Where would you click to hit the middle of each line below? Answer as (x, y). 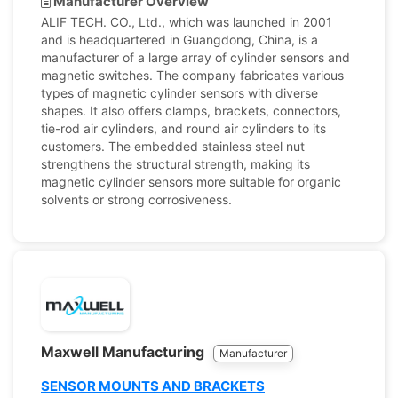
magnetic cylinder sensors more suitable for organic (191, 182)
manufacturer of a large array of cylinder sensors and (195, 57)
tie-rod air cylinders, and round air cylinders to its (183, 128)
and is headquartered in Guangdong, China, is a (179, 40)
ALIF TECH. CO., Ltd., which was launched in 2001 (187, 22)
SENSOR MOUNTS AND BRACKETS (153, 386)
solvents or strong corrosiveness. (136, 199)
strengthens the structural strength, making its (175, 164)
